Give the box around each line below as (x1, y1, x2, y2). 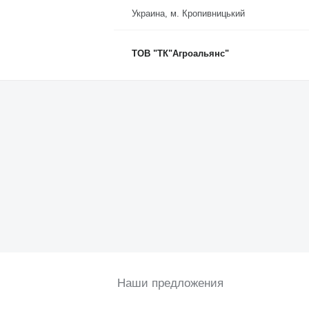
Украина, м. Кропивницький (131, 8, 245, 19)
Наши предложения (117, 276, 223, 290)
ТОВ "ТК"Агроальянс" (131, 48, 229, 59)
